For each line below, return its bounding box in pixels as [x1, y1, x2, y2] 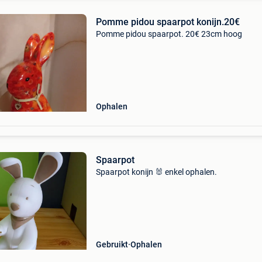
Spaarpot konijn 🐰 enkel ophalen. [95, 167, 217, 177]
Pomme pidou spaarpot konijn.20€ [95, 16, 240, 27]
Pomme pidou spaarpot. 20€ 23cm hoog [95, 29, 242, 39]
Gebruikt [95, 240, 128, 249]
